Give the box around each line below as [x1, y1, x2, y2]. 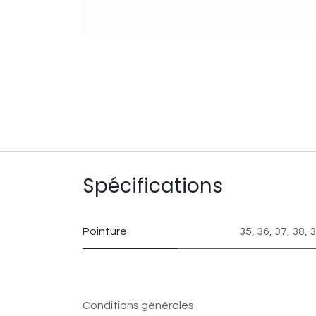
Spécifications [83, 172, 223, 200]
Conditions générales [83, 300, 194, 311]
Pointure [83, 226, 127, 237]
